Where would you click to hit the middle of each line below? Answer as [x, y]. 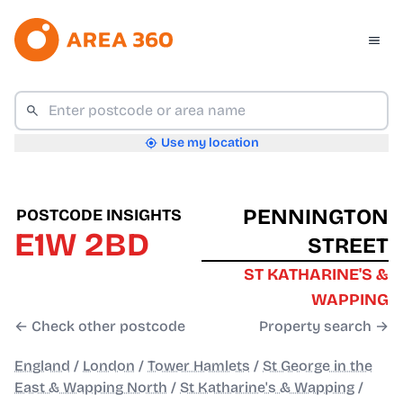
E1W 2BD [82, 246]
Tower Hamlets [199, 366]
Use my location [210, 143]
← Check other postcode [100, 327]
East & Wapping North [91, 388]
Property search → [324, 327]
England [42, 366]
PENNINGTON [316, 217]
